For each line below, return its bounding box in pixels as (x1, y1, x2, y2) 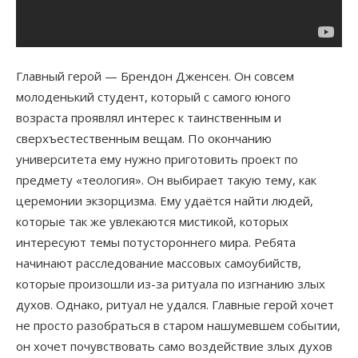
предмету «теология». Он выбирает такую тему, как (16, 171, 316, 188)
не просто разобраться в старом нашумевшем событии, (16, 316, 340, 333)
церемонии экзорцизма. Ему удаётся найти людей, (16, 192, 313, 209)
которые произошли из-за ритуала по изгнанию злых (16, 275, 325, 292)
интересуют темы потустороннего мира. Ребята (16, 233, 296, 250)
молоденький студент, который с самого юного (16, 88, 291, 105)
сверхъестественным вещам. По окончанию (16, 129, 272, 146)
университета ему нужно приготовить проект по (16, 150, 298, 167)
